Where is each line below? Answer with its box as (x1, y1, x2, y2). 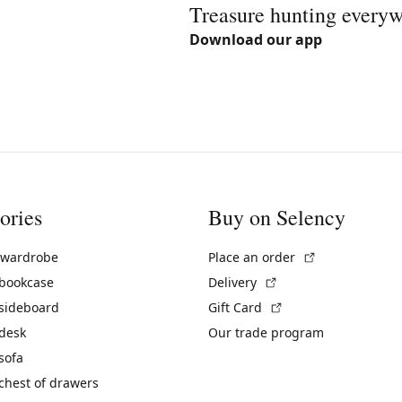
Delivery (208, 273, 260, 291)
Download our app (189, 30, 322, 50)
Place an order (208, 248, 299, 266)
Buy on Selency (208, 202, 345, 232)
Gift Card (208, 298, 266, 316)
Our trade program (208, 323, 324, 341)
